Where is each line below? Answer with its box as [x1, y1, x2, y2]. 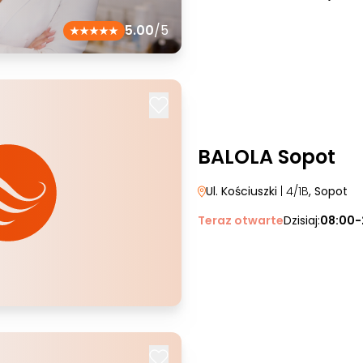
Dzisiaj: [284, 212, 320, 228]
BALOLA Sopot [198, 143, 335, 170]
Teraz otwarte [198, 212, 284, 228]
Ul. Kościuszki [206, 183, 277, 199]
